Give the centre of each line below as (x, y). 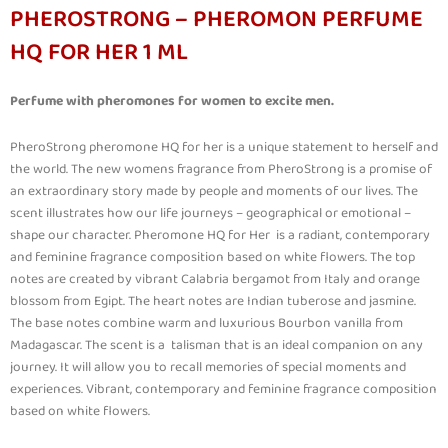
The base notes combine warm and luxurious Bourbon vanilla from (206, 322)
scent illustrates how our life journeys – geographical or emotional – (210, 212)
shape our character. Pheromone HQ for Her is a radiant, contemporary (220, 234)
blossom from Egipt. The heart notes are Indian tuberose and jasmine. (213, 300)
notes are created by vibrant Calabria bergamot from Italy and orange (215, 278)
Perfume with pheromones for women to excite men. (172, 101)
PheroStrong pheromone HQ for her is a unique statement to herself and (224, 146)
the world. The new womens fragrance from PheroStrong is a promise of (221, 168)
